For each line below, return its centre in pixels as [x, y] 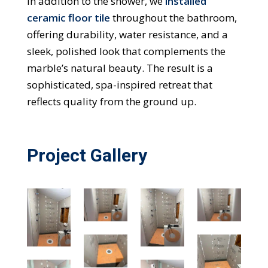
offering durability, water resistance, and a [127, 34]
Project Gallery [87, 155]
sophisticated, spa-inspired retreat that [119, 84]
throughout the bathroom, [173, 17]
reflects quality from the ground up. [111, 101]
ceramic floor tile [68, 17]
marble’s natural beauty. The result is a [120, 68]
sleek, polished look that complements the [126, 51]
